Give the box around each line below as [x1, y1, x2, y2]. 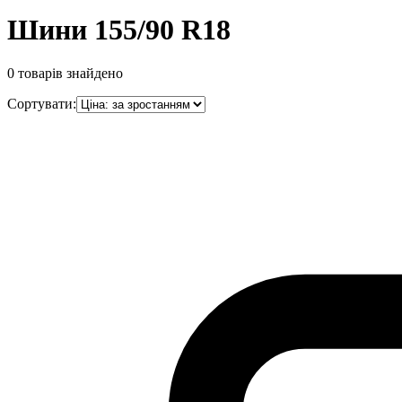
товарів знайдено [18, 66, 123, 82]
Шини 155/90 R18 [7, 13, 231, 46]
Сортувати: [7, 96, 76, 112]
